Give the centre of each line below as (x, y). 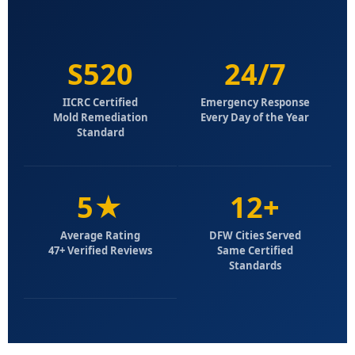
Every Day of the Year (255, 117)
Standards (255, 265)
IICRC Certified (100, 102)
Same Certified (255, 250)
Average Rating (100, 235)
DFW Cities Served (255, 235)
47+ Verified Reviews (100, 250)
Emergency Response (255, 102)
